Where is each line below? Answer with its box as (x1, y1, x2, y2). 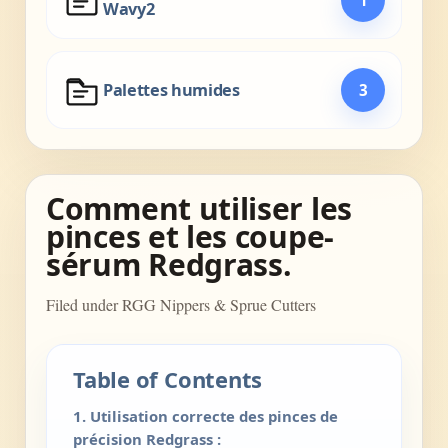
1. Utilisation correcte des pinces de (73, 406, 338, 426)
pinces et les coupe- (46, 216, 334, 257)
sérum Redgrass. (46, 244, 292, 285)
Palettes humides (103, 78, 240, 101)
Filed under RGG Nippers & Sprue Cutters (46, 294, 316, 315)
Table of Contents (73, 364, 263, 394)
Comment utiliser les (46, 188, 353, 229)
